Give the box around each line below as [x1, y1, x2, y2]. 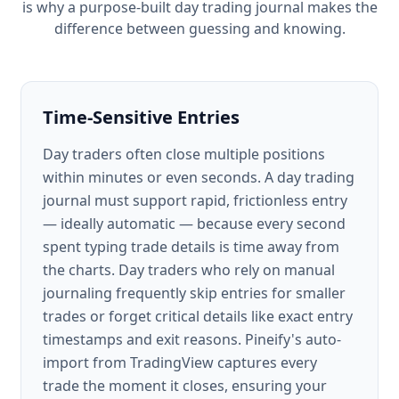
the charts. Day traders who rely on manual [43, 260, 335, 280]
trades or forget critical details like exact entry [43, 306, 353, 326]
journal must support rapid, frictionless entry [43, 191, 347, 210]
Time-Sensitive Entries [43, 105, 240, 129]
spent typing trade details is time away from [43, 237, 339, 256]
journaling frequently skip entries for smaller [43, 283, 346, 303]
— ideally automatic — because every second [43, 214, 346, 233]
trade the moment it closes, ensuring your [43, 376, 327, 395]
